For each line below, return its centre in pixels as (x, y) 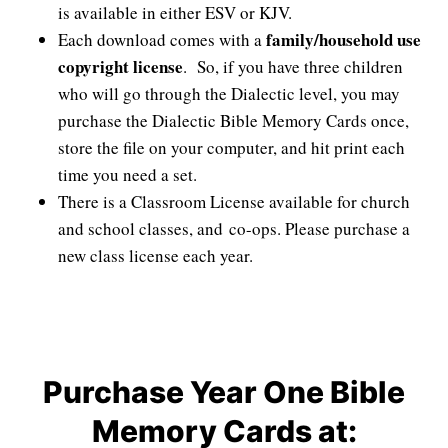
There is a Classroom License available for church (234, 202)
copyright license (120, 67)
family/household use (343, 40)
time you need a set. (127, 175)
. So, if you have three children (293, 67)
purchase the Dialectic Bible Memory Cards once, (233, 121)
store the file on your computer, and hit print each (231, 148)
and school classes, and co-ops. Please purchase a (234, 229)
